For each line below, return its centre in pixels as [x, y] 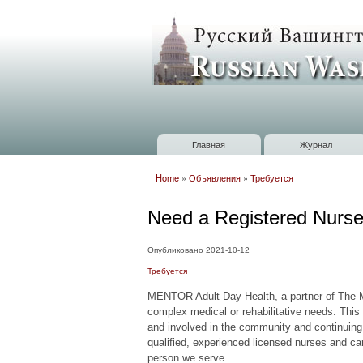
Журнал [316, 144]
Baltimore [193, 72]
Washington [202, 54]
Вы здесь [179, 190]
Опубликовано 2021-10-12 [199, 250]
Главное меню [182, 153]
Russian [188, 36]
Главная [209, 144]
